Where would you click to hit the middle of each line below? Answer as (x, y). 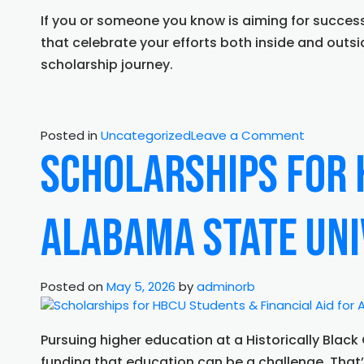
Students (332, 224)
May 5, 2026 (141, 286)
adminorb (226, 286)
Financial (329, 153)
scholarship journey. (107, 65)
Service (326, 278)
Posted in (71, 136)
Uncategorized (146, 136)
